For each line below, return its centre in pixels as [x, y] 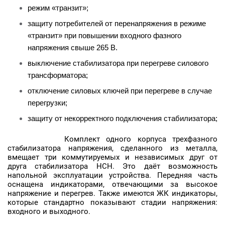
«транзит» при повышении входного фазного [104, 35]
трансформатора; [58, 75]
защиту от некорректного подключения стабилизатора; [123, 118]
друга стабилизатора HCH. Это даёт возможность [113, 166]
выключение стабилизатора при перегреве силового [118, 63]
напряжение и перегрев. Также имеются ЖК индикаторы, [113, 193]
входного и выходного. [49, 211]
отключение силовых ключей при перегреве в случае [120, 91]
